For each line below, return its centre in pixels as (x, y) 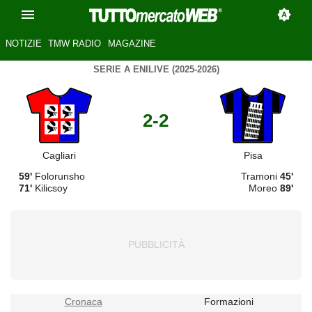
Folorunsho (58, 176)
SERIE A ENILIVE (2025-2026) (156, 69)
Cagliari (59, 155)
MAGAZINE (132, 44)
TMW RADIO (75, 44)
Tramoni (260, 176)
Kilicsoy (50, 188)
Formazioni (229, 302)
